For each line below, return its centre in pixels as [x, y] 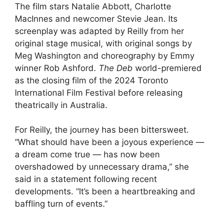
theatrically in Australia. [61, 105]
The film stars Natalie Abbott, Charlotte [93, 6]
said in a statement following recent [86, 179]
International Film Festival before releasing [99, 92]
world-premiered [167, 68]
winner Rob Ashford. [57, 68]
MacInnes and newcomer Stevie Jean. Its [96, 18]
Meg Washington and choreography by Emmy [105, 55]
